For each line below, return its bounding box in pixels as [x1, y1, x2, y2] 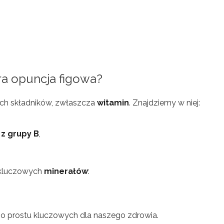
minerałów [44, 166, 88, 176]
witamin [97, 98, 129, 107]
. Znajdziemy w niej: [129, 98, 200, 107]
